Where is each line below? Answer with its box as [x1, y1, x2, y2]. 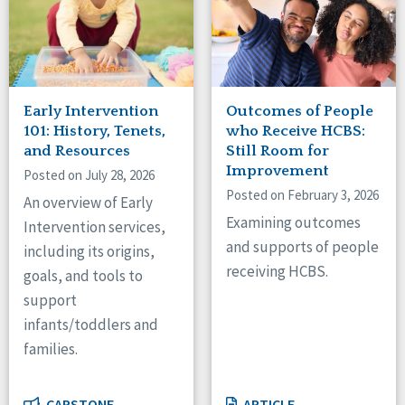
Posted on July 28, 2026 [24, 166, 155, 184]
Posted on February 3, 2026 [226, 186, 379, 204]
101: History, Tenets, [24, 123, 165, 140]
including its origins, [24, 241, 155, 262]
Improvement [226, 163, 329, 180]
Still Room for [226, 143, 329, 160]
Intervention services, [24, 217, 165, 238]
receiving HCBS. [226, 261, 328, 282]
